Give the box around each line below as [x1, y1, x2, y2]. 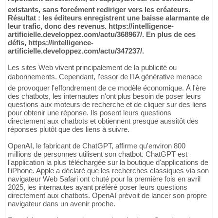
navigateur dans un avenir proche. [8, 199, 115, 208]
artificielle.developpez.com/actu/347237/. [8, 46, 144, 55]
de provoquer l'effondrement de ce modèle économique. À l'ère [8, 83, 206, 92]
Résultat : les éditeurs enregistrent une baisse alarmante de [8, 13, 209, 22]
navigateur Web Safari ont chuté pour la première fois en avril [8, 174, 200, 183]
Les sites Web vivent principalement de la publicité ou [8, 63, 177, 72]
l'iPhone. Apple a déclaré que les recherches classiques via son [8, 166, 209, 175]
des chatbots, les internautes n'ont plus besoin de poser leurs [8, 91, 201, 100]
